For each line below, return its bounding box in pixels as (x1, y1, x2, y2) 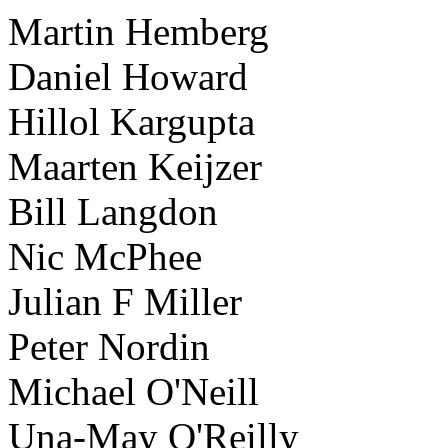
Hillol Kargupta (8, 100, 255, 144)
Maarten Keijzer (8, 145, 262, 189)
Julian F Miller (8, 280, 242, 324)
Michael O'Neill (8, 370, 259, 414)
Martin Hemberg (8, 10, 269, 54)
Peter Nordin (8, 325, 210, 369)
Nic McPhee (8, 235, 202, 279)
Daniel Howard (8, 55, 248, 99)
